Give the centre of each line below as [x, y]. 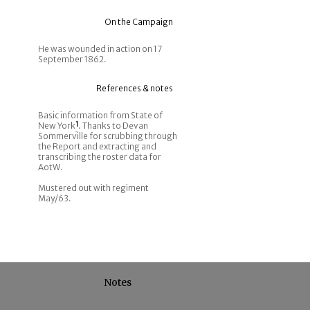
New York [57, 126]
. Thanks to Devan [113, 126]
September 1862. [72, 59]
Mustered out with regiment [93, 188]
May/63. [55, 198]
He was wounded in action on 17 [100, 49]
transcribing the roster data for [100, 157]
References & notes [135, 88]
